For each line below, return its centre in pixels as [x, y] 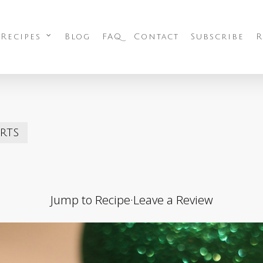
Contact [156, 37]
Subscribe [218, 37]
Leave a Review [173, 200]
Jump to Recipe [90, 200]
